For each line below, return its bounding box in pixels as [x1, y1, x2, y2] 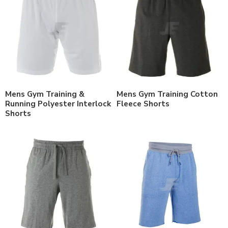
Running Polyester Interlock [5, 98, 111, 109]
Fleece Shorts [117, 98, 169, 109]
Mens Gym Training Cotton [117, 89, 218, 99]
